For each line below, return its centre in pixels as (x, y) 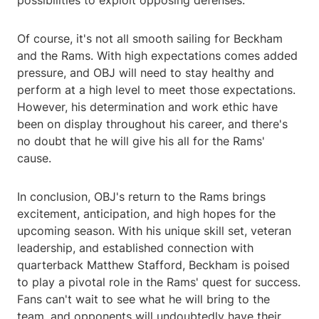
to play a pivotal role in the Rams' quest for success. (159, 282)
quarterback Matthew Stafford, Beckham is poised (153, 265)
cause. (34, 158)
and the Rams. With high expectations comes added (157, 56)
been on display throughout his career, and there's (152, 124)
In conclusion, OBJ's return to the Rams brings (141, 197)
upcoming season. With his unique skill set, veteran (154, 231)
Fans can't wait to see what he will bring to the (143, 299)
